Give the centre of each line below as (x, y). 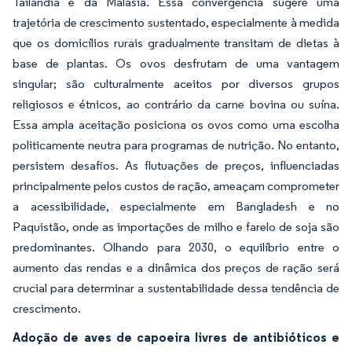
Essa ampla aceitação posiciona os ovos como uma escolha (176, 125)
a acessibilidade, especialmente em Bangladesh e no (176, 206)
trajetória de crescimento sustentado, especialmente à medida (176, 22)
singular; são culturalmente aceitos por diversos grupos (176, 84)
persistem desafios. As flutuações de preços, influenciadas (176, 165)
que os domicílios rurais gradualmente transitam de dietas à (176, 43)
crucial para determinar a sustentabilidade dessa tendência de (176, 288)
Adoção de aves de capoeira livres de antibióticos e (176, 337)
